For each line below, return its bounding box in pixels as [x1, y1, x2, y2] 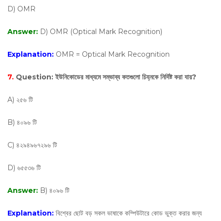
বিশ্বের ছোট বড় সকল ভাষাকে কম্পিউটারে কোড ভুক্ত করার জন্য [56, 209, 202, 218]
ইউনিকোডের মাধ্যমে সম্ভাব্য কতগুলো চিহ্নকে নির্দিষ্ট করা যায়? [55, 73, 196, 81]
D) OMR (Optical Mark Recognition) [40, 27, 162, 36]
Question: [16, 73, 55, 81]
